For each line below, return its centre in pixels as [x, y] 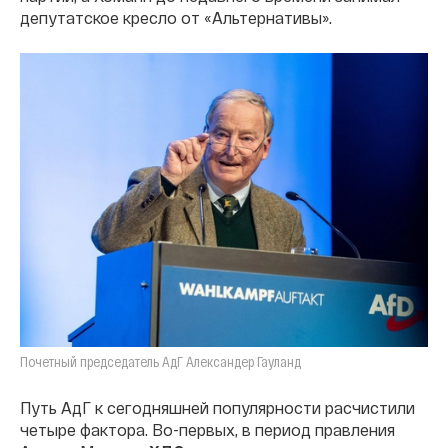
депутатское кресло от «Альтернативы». [176, 17]
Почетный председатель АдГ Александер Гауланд [160, 362]
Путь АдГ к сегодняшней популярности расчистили [217, 408]
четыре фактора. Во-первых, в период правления [207, 430]
